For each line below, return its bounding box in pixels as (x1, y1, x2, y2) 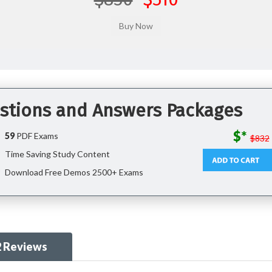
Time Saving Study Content (2, 149, 110, 159)
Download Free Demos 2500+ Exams (2, 167, 143, 177)
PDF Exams (14, 131, 58, 141)
